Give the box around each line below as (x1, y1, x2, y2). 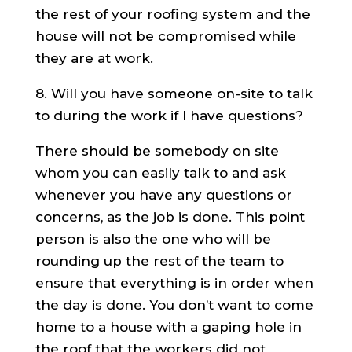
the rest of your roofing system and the (35, 5, 310, 22)
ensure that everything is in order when (35, 274, 313, 291)
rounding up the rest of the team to (35, 252, 284, 269)
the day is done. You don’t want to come (35, 296, 313, 313)
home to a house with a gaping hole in (35, 318, 302, 335)
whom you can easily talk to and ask (35, 164, 286, 181)
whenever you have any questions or (35, 186, 292, 203)
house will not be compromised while (35, 27, 296, 44)
